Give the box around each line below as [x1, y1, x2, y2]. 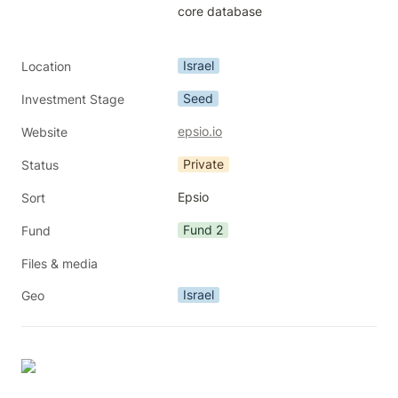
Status [21, 157, 59, 172]
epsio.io [178, 123, 222, 139]
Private [183, 156, 224, 171]
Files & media [21, 256, 98, 271]
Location [21, 59, 71, 74]
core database [178, 4, 262, 19]
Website [21, 124, 68, 139]
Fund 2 [183, 222, 223, 237]
